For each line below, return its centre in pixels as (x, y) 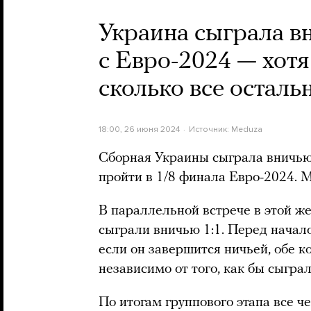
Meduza (246, 129)
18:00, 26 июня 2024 (139, 129)
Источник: (210, 129)
